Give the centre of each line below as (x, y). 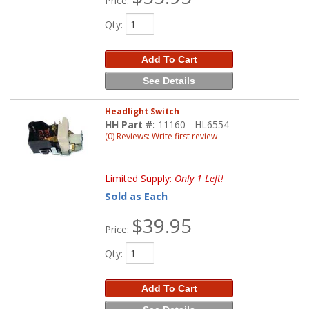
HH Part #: (132, 125)
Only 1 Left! (199, 179)
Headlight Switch (142, 112)
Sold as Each (137, 197)
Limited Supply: (140, 179)
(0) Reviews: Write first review (161, 137)
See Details (169, 81)
